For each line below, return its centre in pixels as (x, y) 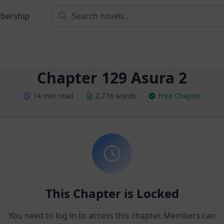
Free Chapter (179, 96)
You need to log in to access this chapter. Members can (112, 215)
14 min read (53, 96)
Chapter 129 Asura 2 (112, 78)
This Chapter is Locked (112, 193)
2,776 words (115, 96)
